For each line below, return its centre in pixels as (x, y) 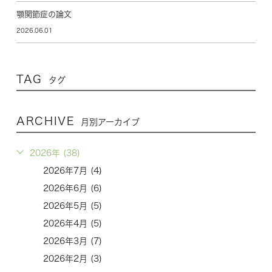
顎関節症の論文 (44, 14)
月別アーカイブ (110, 122)
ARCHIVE (46, 121)
